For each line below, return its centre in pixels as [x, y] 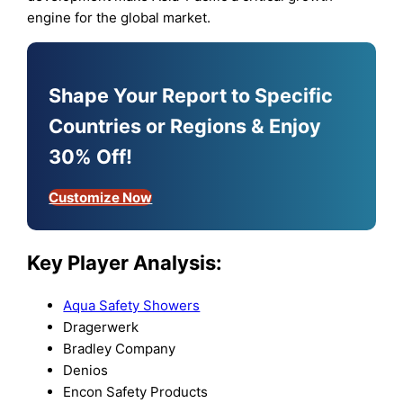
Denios [86, 370]
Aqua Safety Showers [132, 305]
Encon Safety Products [136, 391]
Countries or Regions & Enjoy [185, 125]
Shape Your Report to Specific [191, 95]
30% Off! [91, 156]
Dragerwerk [101, 327]
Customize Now [101, 198]
